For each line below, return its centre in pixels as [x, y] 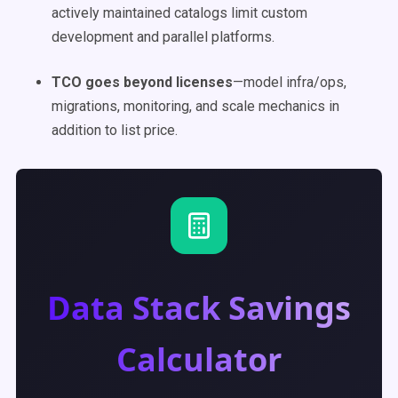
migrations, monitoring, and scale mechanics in [195, 106]
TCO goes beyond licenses [142, 82]
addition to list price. [115, 130]
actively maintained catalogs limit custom [179, 13]
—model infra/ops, [290, 82]
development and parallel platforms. [163, 37]
